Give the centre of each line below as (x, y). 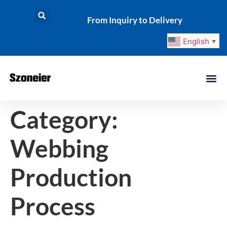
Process (53, 206)
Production (71, 177)
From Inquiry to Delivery (135, 20)
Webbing (59, 148)
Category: (64, 120)
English (196, 42)
